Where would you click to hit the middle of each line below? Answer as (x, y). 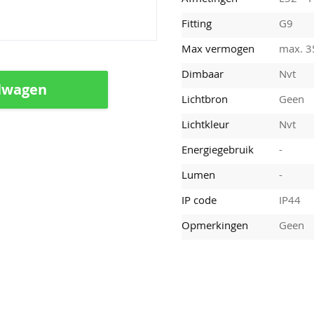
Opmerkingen (215, 225)
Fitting (197, 23)
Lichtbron (205, 98)
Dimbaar (203, 73)
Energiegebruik (218, 149)
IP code (199, 199)
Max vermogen (218, 48)
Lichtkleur (206, 124)
